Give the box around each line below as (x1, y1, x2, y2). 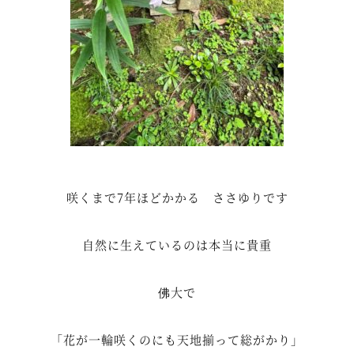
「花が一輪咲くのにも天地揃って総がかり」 (51, 331, 303, 348)
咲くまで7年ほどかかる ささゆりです (66, 189, 288, 206)
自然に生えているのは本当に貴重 (82, 236, 272, 254)
